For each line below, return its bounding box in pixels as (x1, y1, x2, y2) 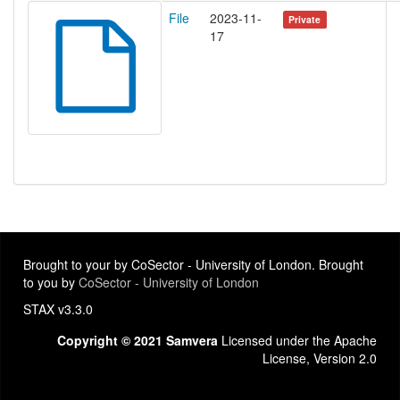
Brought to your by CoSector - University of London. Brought (23, 255, 363, 274)
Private (288, 12, 321, 27)
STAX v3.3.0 (23, 300, 93, 319)
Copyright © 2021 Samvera (57, 331, 218, 350)
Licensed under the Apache (218, 331, 377, 350)
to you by (23, 273, 79, 292)
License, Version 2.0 (262, 349, 377, 368)
